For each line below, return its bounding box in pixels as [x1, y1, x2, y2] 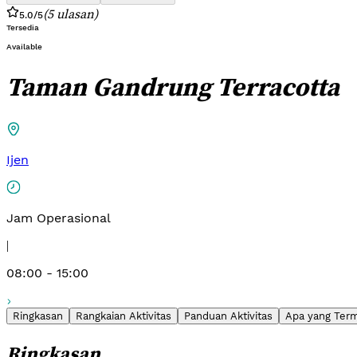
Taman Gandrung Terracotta [6, 69, 339, 105]
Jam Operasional [6, 210, 111, 226]
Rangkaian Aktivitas [76, 309, 171, 322]
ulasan [57, 5, 94, 22]
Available [6, 42, 42, 51]
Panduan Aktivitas [184, 309, 273, 322]
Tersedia [6, 23, 39, 32]
